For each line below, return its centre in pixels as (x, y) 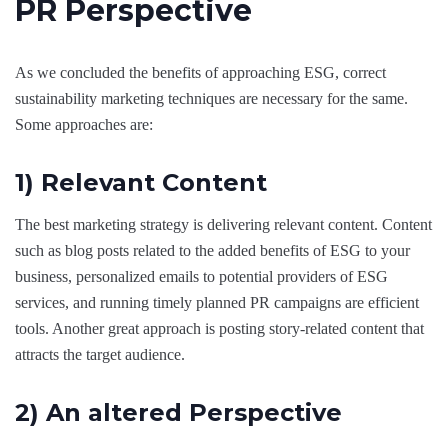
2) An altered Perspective (178, 412)
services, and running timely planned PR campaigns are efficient (217, 302)
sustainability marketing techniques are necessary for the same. (211, 98)
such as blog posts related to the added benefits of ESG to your (212, 250)
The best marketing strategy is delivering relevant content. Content (223, 224)
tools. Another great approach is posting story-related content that (219, 328)
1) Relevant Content (141, 182)
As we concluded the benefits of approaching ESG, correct (200, 72)
